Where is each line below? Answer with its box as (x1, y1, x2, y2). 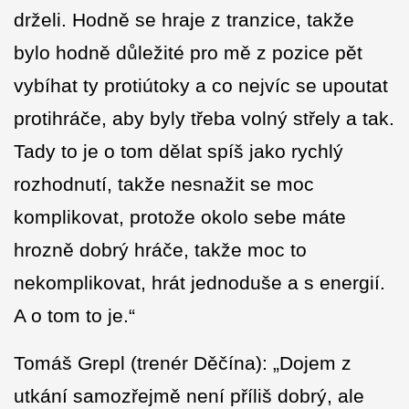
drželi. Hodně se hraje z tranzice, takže (14, 9, 354, 31)
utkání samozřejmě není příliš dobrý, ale (14, 385, 364, 407)
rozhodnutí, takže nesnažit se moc (14, 173, 314, 195)
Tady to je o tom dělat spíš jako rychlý (14, 141, 343, 163)
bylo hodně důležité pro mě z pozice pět (14, 42, 362, 64)
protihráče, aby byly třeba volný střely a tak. (14, 108, 394, 130)
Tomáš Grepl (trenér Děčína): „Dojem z (14, 352, 351, 374)
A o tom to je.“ (14, 305, 135, 327)
